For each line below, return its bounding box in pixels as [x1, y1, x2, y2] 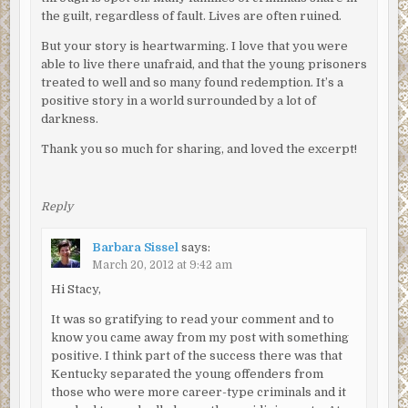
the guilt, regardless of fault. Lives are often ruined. [40, 9, 342, 24]
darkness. [40, 112, 98, 127]
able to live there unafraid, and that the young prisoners [40, 57, 367, 72]
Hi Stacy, [50, 281, 101, 296]
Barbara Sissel [91, 240, 178, 254]
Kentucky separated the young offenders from [50, 366, 323, 381]
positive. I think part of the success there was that [50, 348, 342, 362]
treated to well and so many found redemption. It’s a [40, 76, 343, 90]
